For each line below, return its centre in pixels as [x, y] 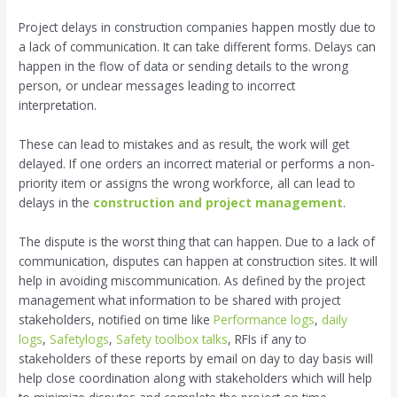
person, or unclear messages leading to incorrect [157, 85]
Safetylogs [80, 339]
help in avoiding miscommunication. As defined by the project [192, 280]
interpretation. [60, 105]
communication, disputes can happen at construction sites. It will [198, 261]
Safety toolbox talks [172, 339]
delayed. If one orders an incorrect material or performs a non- [197, 163]
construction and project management [218, 202]
